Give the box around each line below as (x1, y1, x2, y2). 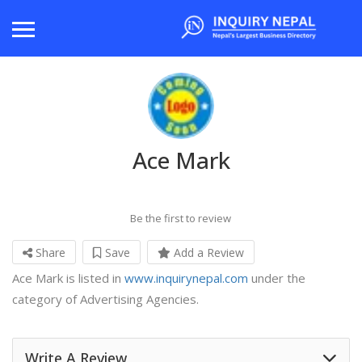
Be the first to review (130, 211, 231, 226)
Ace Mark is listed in (12, 270, 124, 287)
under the (248, 270, 305, 287)
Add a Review (170, 245, 244, 261)
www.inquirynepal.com (124, 270, 248, 287)
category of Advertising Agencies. (12, 291, 199, 308)
